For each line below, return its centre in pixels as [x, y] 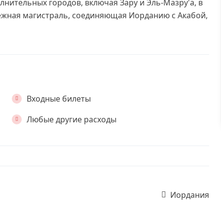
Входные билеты [58, 99]
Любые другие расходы [71, 119]
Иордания [190, 195]
